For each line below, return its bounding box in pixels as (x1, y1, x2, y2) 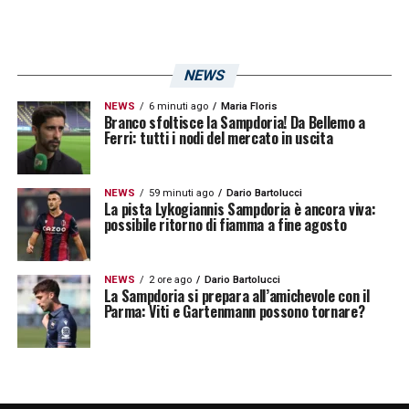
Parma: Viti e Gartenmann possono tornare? (103, 299, 365, 322)
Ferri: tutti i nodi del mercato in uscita (103, 126, 333, 149)
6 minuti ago (148, 100, 208, 112)
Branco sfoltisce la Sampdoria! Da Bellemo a (103, 110, 365, 133)
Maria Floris (220, 100, 278, 112)
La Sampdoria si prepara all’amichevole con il (103, 284, 370, 307)
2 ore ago (148, 273, 192, 286)
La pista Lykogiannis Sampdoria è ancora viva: (103, 197, 376, 220)
